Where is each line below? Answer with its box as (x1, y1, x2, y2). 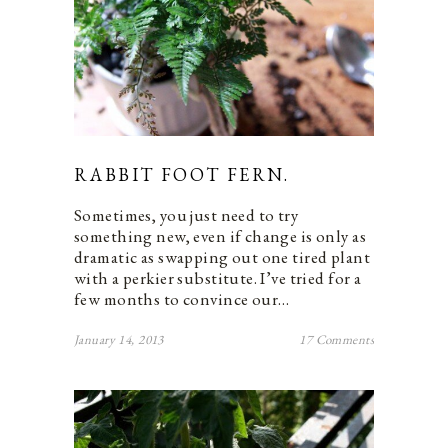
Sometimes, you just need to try (74, 204, 299, 227)
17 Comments (299, 331, 374, 349)
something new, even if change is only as (74, 225, 366, 248)
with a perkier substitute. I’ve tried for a (74, 267, 362, 290)
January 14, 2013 (74, 331, 164, 349)
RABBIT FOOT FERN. (74, 163, 290, 187)
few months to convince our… (74, 288, 290, 311)
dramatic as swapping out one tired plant (74, 246, 370, 269)
